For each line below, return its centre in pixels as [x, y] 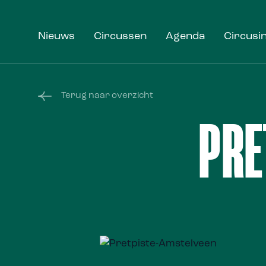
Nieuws [56, 37]
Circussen [120, 37]
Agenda [185, 37]
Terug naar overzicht [107, 96]
